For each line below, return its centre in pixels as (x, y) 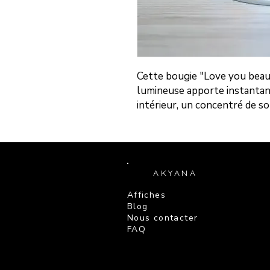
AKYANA (175, 173)
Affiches (146, 195)
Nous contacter (162, 218)
